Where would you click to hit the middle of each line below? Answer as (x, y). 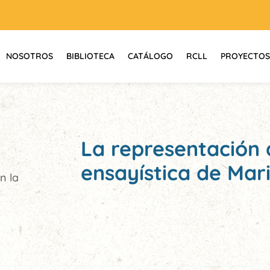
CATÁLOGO (150, 56)
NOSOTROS (30, 56)
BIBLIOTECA (90, 56)
